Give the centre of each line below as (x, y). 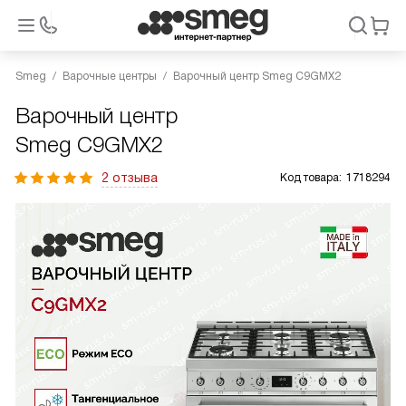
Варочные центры (110, 76)
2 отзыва (130, 178)
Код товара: (311, 178)
